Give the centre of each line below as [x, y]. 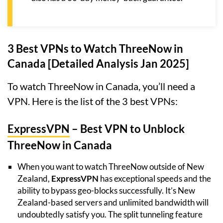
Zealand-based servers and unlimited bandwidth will [113, 203]
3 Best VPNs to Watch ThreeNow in [95, 49]
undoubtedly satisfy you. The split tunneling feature [110, 215]
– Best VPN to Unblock [127, 129]
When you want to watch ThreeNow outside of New [111, 167]
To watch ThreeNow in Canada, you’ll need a [101, 86]
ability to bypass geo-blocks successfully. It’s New [106, 191]
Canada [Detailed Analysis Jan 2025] [98, 64]
